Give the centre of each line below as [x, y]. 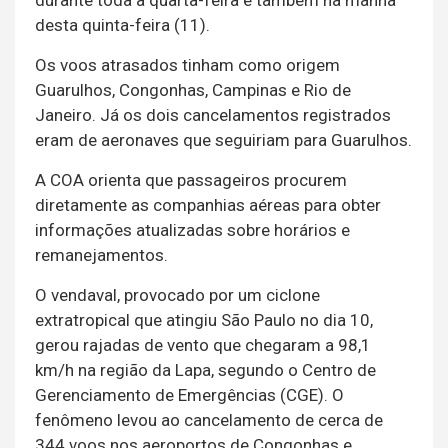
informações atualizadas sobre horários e [192, 230]
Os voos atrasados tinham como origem [187, 65]
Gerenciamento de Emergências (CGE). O [189, 395]
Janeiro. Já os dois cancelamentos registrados [213, 115]
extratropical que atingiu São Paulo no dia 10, [204, 320]
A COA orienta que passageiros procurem [191, 180]
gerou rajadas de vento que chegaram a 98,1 [203, 345]
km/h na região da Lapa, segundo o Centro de [205, 370]
